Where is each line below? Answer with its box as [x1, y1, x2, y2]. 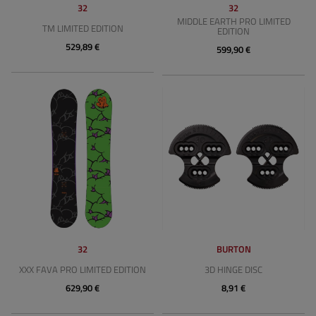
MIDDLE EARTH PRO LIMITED [176, 14, 291, 28]
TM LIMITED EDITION [42, 21, 123, 35]
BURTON [216, 242, 251, 256]
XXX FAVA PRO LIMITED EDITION [19, 262, 146, 276]
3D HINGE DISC [205, 262, 262, 276]
